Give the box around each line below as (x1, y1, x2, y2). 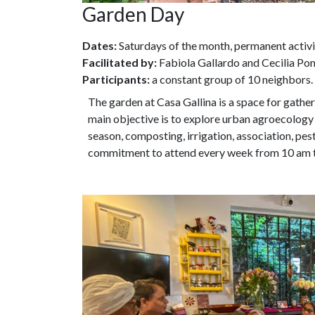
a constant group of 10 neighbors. (150, 72, 313, 86)
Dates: (82, 39, 117, 53)
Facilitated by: (82, 56, 157, 70)
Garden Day (82, 2, 184, 27)
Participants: (82, 72, 150, 86)
